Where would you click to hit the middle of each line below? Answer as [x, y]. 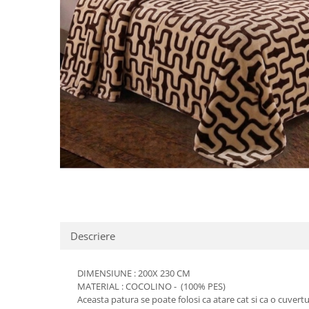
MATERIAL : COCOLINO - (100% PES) [151, 287]
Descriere [93, 236]
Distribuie [277, 181]
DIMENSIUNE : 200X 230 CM [134, 273]
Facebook [277, 206]
